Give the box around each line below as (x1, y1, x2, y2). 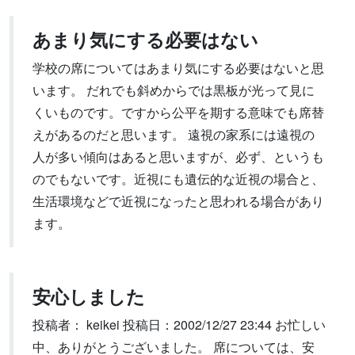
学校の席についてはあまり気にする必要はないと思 (32, 59, 324, 77)
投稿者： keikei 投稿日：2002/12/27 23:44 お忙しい (32, 315, 326, 334)
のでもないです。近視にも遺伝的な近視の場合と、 (32, 170, 324, 188)
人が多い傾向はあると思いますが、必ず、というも (32, 147, 324, 166)
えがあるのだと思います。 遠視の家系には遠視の (32, 125, 315, 143)
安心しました (32, 283, 145, 309)
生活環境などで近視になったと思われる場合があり (32, 192, 324, 210)
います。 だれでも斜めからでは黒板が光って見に (32, 81, 315, 99)
